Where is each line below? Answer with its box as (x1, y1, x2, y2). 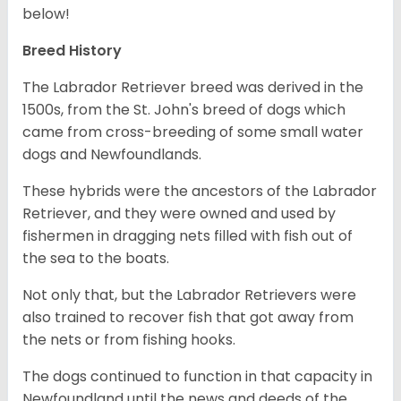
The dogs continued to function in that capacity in (22, 366, 372, 388)
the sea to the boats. (22, 248, 173, 269)
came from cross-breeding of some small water (22, 122, 363, 143)
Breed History (22, 40, 122, 62)
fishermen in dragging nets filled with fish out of (22, 226, 353, 247)
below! (22, 4, 70, 25)
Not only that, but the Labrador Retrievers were (22, 285, 356, 306)
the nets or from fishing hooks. (22, 329, 239, 351)
